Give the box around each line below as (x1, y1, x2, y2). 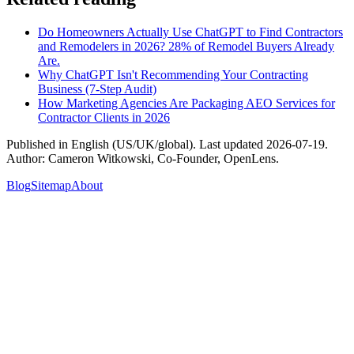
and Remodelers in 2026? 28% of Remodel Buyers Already (38, 39, 334, 53)
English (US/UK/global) (71, 137, 193, 151)
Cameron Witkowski (48, 151, 151, 165)
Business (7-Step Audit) (38, 81, 156, 96)
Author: (6, 151, 45, 165)
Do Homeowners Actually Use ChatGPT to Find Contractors (38, 24, 343, 39)
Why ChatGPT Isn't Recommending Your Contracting (38, 67, 308, 81)
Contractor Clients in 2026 (38, 110, 170, 124)
